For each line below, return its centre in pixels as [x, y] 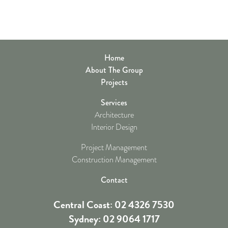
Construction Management [114, 160]
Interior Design [114, 127]
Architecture [114, 115]
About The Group [114, 70]
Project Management [114, 148]
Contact [114, 180]
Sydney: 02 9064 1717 [114, 219]
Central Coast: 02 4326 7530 [114, 205]
